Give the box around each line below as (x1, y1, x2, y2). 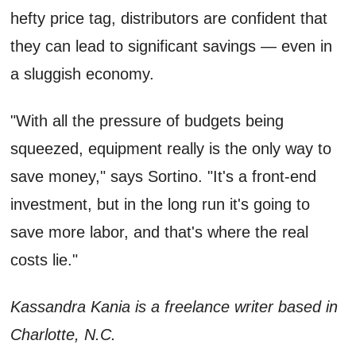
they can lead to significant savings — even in (10, 37, 333, 55)
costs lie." (10, 250, 79, 269)
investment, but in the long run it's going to (10, 195, 311, 213)
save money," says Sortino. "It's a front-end (10, 167, 317, 185)
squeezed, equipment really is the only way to (10, 139, 332, 157)
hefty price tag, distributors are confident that (10, 9, 328, 27)
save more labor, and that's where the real (10, 222, 309, 241)
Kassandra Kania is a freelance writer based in (10, 297, 339, 315)
